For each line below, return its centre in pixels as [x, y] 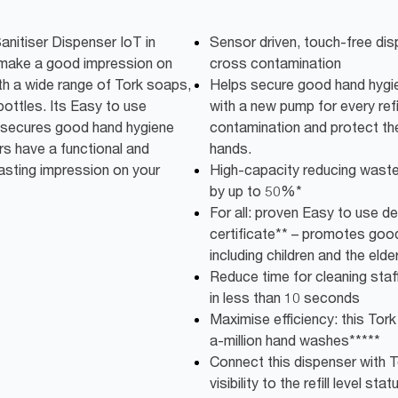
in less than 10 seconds [285, 298]
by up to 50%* [256, 191]
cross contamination [275, 63]
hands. [231, 148]
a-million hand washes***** [295, 340]
